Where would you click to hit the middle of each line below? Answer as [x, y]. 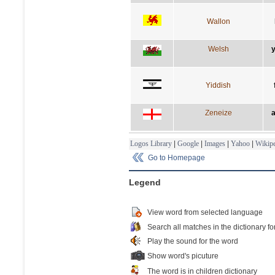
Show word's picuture [183, 256]
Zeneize [218, 113]
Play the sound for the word [193, 241]
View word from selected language [205, 212]
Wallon [218, 21]
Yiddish [218, 85]
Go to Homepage [176, 157]
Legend [145, 182]
